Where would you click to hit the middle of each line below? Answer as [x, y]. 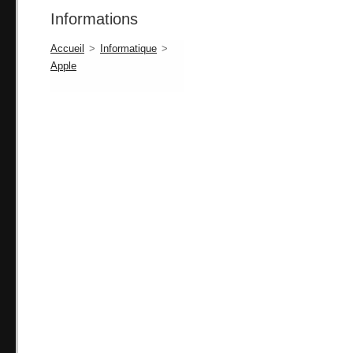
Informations [94, 19]
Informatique [128, 49]
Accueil [67, 49]
